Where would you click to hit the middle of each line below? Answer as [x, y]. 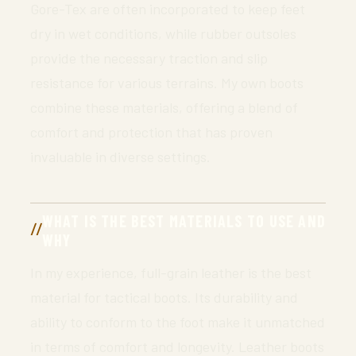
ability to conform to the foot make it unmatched [178, 321]
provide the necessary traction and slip [149, 58]
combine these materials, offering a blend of [164, 107]
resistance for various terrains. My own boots [167, 82]
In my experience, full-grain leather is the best [171, 272]
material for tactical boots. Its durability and [164, 297]
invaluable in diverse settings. [120, 156]
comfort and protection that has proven [151, 132]
